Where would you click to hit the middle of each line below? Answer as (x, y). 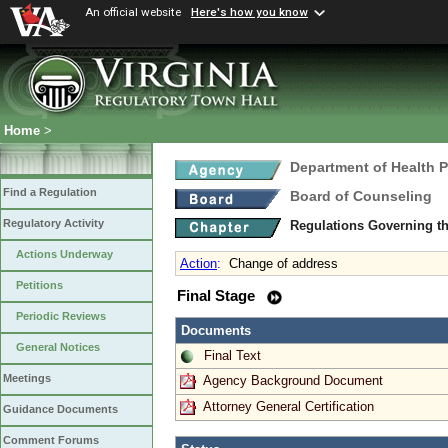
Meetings (27, 378)
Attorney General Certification (288, 406)
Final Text (232, 355)
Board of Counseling (361, 196)
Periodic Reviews (61, 316)
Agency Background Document (293, 380)
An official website (133, 12)
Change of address (283, 263)
